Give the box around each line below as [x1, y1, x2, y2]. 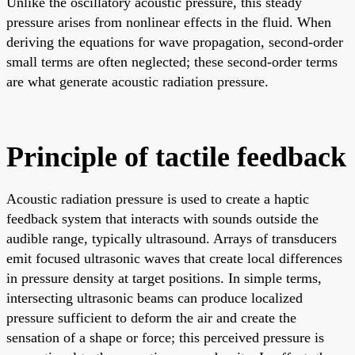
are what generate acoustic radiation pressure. [6, 73, 269, 90]
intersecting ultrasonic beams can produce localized [6, 289, 303, 306]
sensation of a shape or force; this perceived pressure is [6, 329, 324, 345]
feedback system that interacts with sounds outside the [6, 210, 319, 227]
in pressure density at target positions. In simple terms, [6, 269, 322, 286]
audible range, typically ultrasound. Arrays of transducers [6, 230, 337, 246]
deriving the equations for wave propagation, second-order [6, 33, 343, 50]
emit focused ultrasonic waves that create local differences [6, 250, 342, 266]
